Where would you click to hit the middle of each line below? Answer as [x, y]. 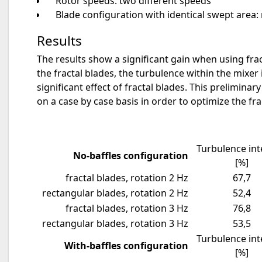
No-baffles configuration [131, 155]
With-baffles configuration [126, 245]
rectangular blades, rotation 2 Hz [115, 193]
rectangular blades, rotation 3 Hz [115, 223]
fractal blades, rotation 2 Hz [127, 177]
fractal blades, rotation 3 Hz [127, 208]
